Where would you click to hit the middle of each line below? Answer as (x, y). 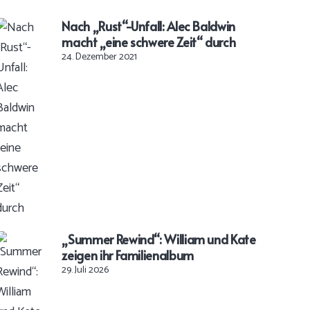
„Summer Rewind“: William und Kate (159, 239)
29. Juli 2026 (85, 271)
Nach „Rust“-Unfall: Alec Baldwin (148, 26)
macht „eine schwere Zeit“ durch (149, 42)
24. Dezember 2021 (100, 57)
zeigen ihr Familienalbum (128, 255)
